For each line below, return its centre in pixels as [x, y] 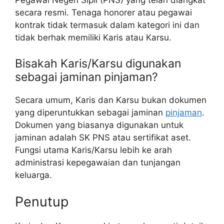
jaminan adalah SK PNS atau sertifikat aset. [103, 137]
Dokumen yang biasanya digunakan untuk [99, 125]
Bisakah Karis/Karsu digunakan [98, 63]
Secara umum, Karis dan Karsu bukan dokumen [111, 100]
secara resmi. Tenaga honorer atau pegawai [103, 13]
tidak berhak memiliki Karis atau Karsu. [93, 38]
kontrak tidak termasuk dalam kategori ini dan [107, 25]
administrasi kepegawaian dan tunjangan [98, 162]
